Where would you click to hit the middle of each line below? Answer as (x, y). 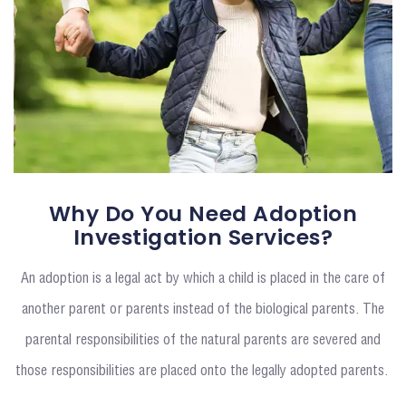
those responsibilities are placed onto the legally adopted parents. (203, 372)
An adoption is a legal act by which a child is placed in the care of (203, 279)
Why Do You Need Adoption (203, 214)
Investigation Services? (203, 237)
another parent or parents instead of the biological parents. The (203, 310)
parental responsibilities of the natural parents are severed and (203, 341)
